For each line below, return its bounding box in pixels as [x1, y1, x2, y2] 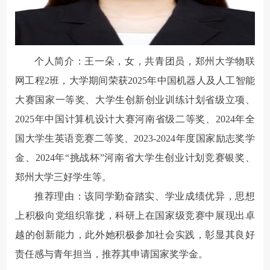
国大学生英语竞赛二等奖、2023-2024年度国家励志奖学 [15, 133, 255, 143]
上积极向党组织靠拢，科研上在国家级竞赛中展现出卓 [15, 210, 255, 221]
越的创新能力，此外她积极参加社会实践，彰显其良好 [15, 229, 255, 240]
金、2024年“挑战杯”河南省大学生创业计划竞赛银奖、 [15, 152, 255, 163]
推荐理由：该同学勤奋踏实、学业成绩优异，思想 [34, 190, 255, 201]
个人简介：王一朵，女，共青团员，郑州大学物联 [34, 55, 255, 66]
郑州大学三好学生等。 [15, 171, 112, 182]
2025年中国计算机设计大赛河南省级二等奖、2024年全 [15, 113, 255, 124]
